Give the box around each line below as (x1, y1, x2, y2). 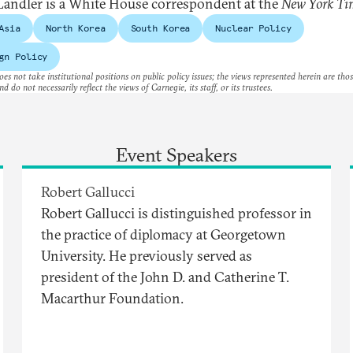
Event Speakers (116, 143, 237, 167)
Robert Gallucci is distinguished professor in (41, 204, 312, 223)
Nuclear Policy (215, 22, 292, 35)
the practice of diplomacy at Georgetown (41, 225, 286, 244)
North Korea (45, 22, 106, 35)
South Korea (130, 22, 191, 35)
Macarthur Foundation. (41, 289, 184, 308)
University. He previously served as (41, 247, 252, 266)
